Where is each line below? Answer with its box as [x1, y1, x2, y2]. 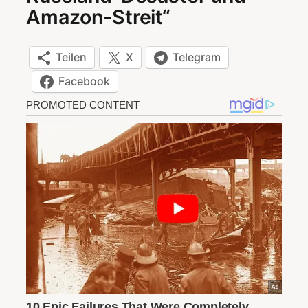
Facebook [58, 74, 110, 89]
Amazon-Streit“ [26, 4, 171, 29]
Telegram [173, 50, 221, 65]
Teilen [56, 50, 87, 65]
